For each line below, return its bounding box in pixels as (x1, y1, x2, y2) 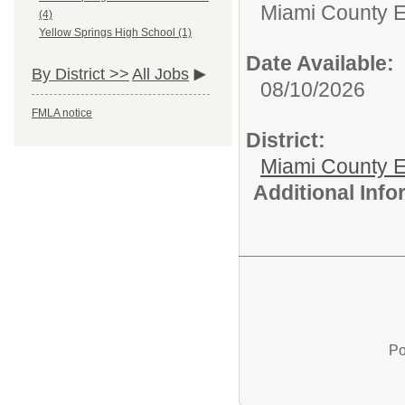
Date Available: (246, 52, 394, 76)
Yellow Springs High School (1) (39, 26, 192, 40)
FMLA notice (32, 107, 92, 120)
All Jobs (132, 65, 189, 84)
